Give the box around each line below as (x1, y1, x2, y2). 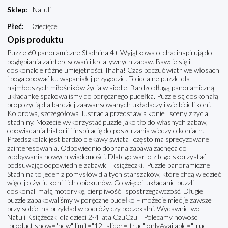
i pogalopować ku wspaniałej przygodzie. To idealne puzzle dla (7, 74, 190, 83)
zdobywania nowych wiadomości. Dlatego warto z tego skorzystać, (7, 152, 208, 161)
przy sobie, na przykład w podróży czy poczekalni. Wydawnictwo (7, 204, 200, 213)
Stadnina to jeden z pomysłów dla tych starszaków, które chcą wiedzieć (7, 169, 221, 179)
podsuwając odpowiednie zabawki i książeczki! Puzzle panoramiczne (7, 161, 210, 170)
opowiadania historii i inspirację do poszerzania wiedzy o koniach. (7, 126, 204, 135)
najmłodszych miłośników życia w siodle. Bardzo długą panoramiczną (7, 83, 214, 92)
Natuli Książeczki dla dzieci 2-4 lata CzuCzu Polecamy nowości (7, 213, 199, 222)
